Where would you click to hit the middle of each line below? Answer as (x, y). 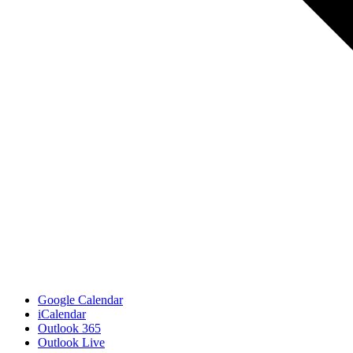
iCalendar (62, 314)
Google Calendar (80, 300)
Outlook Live (71, 343)
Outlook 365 (69, 329)
